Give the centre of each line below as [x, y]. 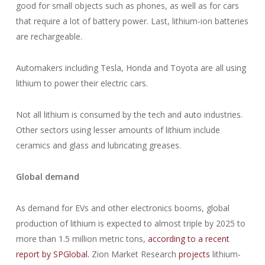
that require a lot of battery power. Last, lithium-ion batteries [132, 21]
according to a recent [188, 239]
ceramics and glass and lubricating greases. [98, 145]
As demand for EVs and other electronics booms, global [122, 208]
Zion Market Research [134, 254]
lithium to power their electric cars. [82, 83]
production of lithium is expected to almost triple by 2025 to [130, 223]
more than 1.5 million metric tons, [82, 239]
